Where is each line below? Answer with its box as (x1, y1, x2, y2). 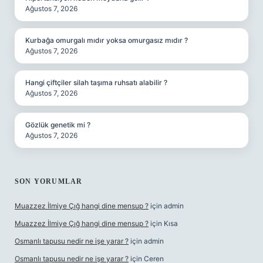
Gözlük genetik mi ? (25, 120, 90, 129)
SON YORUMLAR (15, 177, 83, 186)
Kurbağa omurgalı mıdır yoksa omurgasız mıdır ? (25, 36, 188, 45)
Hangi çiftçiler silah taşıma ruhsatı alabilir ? (25, 78, 167, 87)
